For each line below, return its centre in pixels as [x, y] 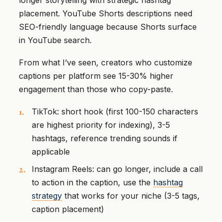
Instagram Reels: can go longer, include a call [117, 169]
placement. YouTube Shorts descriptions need [106, 13]
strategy [47, 195]
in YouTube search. [55, 40]
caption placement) [68, 209]
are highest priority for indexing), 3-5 [101, 125]
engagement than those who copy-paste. [96, 89]
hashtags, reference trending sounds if [105, 138]
